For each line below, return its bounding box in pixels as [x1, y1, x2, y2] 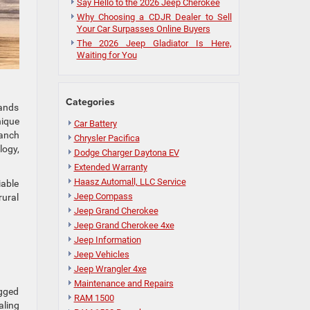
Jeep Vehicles [73, 248, 129, 259]
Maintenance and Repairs [73, 277, 174, 289]
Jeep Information [73, 234, 141, 245]
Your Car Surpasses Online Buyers [76, 23, 210, 34]
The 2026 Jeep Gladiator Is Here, [76, 37, 232, 48]
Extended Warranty [73, 161, 147, 172]
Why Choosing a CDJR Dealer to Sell [76, 11, 232, 22]
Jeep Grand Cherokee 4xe [73, 219, 174, 230]
